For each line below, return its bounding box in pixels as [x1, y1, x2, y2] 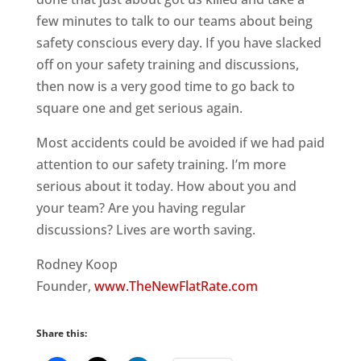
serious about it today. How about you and [35, 177, 297, 195]
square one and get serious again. [35, 99, 243, 117]
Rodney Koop [35, 255, 118, 273]
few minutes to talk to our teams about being [35, 12, 313, 30]
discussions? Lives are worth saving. [35, 221, 255, 239]
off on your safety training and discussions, [35, 56, 299, 73]
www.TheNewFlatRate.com [93, 277, 258, 295]
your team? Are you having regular [35, 199, 246, 217]
